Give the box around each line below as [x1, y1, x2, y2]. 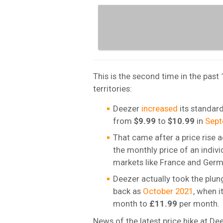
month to [113, 198, 149, 209]
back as [113, 186, 143, 196]
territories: [93, 83, 132, 94]
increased [141, 103, 178, 113]
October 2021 [143, 186, 193, 196]
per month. [177, 198, 220, 209]
